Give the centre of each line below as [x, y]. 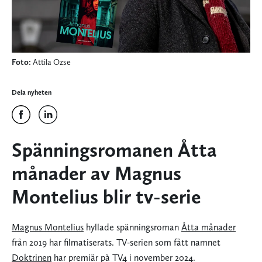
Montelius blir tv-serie [106, 197]
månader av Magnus [96, 173]
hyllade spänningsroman [132, 227]
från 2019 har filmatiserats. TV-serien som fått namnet [116, 243]
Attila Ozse [51, 62]
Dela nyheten [32, 93]
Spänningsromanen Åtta [114, 150]
